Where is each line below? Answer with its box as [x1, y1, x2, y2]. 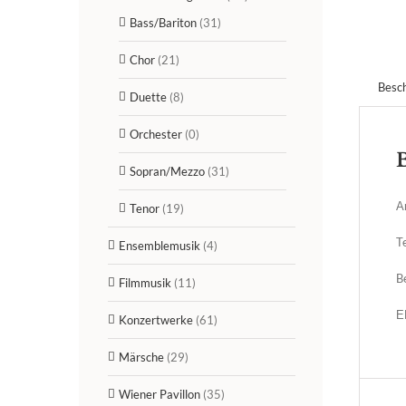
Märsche [119, 349, 164, 364]
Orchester [130, 126, 182, 141]
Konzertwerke [119, 312, 193, 327]
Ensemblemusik [119, 237, 200, 253]
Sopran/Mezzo [130, 163, 205, 179]
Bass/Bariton [130, 14, 197, 30]
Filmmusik [119, 275, 171, 290]
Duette [130, 89, 167, 104]
